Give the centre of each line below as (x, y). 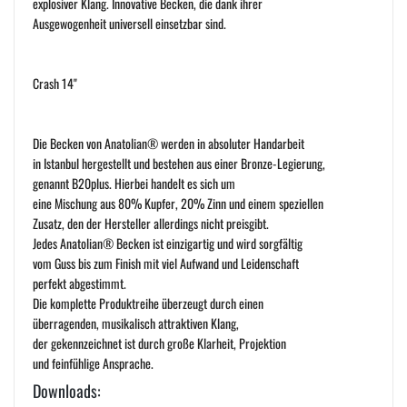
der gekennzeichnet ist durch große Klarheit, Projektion (159, 342)
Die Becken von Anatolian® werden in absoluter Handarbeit (169, 143)
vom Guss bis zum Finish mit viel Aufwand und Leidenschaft (166, 263)
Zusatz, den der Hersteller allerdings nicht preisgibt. (151, 223)
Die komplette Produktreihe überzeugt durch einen (148, 303)
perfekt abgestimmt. (79, 283)
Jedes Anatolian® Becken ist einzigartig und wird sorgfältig (168, 243)
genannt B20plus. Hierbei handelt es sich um (134, 183)
